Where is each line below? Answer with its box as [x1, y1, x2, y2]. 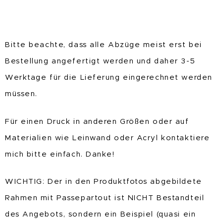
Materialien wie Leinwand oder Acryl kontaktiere [5, 134, 210, 142]
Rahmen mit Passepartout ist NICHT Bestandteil [5, 194, 205, 202]
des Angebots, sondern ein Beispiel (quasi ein [5, 211, 196, 219]
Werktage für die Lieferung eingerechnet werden [5, 74, 213, 82]
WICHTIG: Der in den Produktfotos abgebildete [5, 178, 202, 186]
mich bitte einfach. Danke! [5, 150, 115, 158]
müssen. [5, 90, 38, 98]
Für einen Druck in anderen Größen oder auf [5, 117, 189, 125]
